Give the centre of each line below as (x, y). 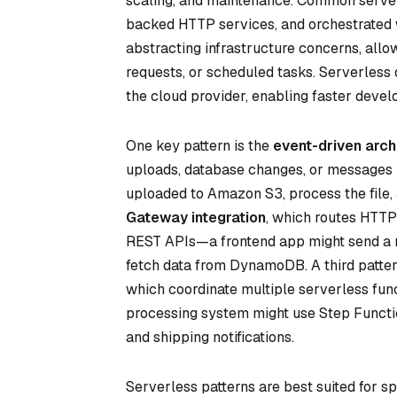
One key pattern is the (199, 145)
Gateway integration (196, 217)
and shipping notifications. (210, 337)
